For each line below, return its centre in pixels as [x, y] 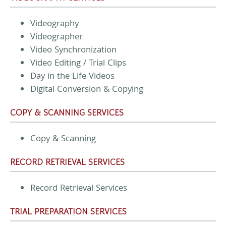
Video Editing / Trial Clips [78, 64]
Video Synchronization [73, 50]
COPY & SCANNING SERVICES [67, 112]
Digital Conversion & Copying [87, 90]
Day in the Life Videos [72, 77]
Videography [54, 24]
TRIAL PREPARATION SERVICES [68, 211]
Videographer [56, 37]
